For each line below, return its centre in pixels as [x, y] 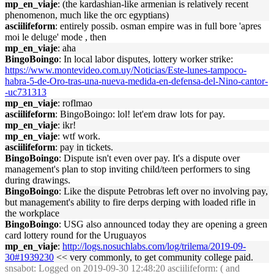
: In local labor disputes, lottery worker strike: [146, 59]
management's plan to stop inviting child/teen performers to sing [128, 169]
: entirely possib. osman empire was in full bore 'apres [158, 26]
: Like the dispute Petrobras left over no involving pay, [163, 191]
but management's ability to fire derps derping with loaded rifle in [130, 202]
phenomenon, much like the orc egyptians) [87, 15]
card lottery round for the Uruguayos [76, 235]
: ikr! [67, 125]
